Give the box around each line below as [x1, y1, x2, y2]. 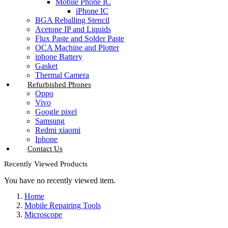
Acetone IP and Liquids [35, 25, 111, 34]
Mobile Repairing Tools [24, 201, 101, 210]
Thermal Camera [35, 71, 89, 80]
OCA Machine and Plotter [35, 43, 119, 52]
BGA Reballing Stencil [35, 16, 109, 25]
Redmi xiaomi [35, 126, 80, 135]
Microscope [24, 210, 62, 219]
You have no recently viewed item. [4, 176, 116, 185]
